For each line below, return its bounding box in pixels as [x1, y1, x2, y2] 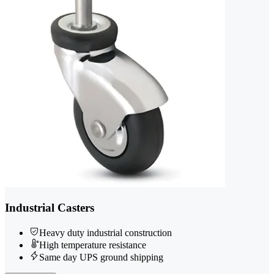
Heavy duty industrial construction [39, 227, 172, 238]
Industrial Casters [5, 201, 94, 214]
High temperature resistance [39, 239, 146, 250]
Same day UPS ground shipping [39, 251, 163, 262]
